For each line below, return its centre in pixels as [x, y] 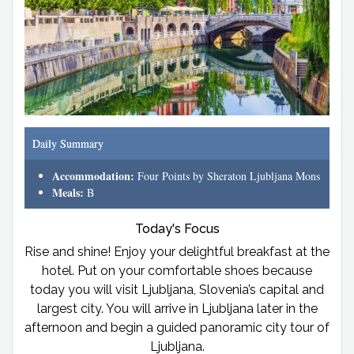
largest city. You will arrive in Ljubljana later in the [177, 309]
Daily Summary [68, 144]
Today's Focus [177, 229]
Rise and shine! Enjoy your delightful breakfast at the [177, 252]
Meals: [70, 193]
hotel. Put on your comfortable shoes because [177, 271]
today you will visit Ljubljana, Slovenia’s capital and [177, 290]
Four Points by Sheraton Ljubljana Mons [227, 176]
